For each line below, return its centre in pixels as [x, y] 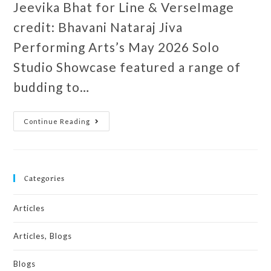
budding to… [52, 87]
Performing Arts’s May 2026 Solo [117, 47]
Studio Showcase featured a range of [127, 67]
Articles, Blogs [43, 236]
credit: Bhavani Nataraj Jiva [98, 27]
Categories [45, 178]
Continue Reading [57, 121]
